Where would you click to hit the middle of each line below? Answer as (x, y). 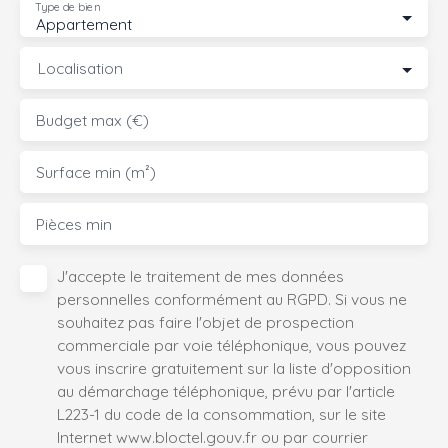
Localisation (80, 68)
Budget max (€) (92, 120)
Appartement (84, 24)
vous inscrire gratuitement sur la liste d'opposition (234, 368)
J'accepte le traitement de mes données (200, 276)
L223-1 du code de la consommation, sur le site (221, 414)
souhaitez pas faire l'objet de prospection (205, 322)
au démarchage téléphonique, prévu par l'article (226, 391)
